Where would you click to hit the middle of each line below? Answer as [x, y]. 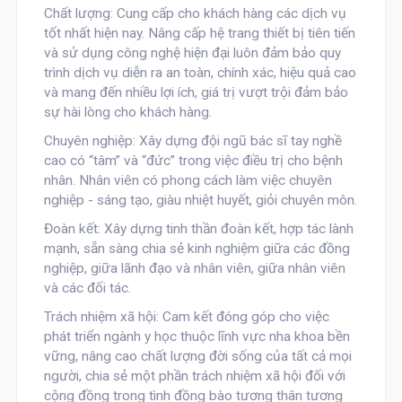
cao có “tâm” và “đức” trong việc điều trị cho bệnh [193, 161]
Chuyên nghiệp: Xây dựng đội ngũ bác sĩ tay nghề [192, 141]
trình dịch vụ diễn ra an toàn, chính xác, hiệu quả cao [200, 73]
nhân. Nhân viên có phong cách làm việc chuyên [188, 180]
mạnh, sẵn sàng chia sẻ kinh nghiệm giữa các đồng [197, 249]
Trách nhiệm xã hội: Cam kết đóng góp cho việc [186, 317]
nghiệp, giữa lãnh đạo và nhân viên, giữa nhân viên [194, 268]
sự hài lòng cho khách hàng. [127, 112]
